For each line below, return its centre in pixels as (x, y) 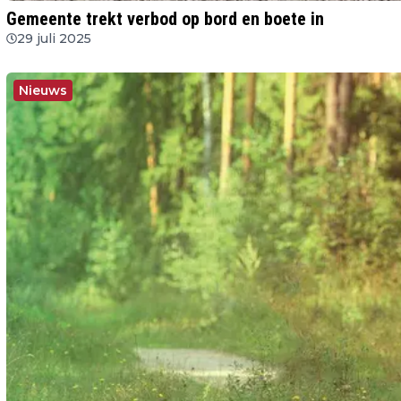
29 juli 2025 (54, 38)
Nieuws (43, 90)
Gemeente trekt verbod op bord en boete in (165, 18)
